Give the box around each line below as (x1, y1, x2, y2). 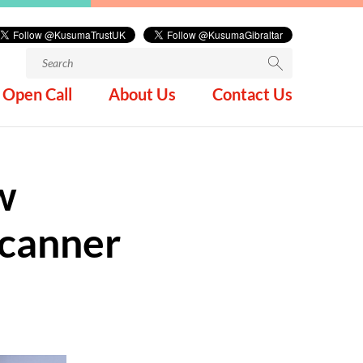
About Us (109, 84, 176, 104)
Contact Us (212, 84, 293, 104)
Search (25, 49, 60, 63)
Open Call (2, 84, 72, 104)
